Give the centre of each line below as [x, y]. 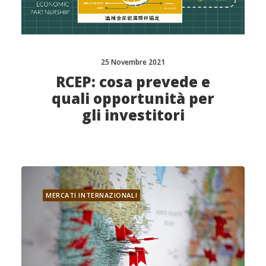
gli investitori [133, 115]
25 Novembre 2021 [133, 62]
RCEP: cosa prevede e [133, 81]
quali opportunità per [133, 98]
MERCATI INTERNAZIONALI [92, 195]
